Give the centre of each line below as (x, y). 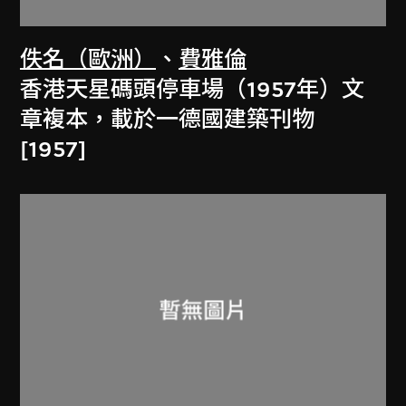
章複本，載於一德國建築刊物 (168, 119)
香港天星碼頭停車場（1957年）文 (193, 89)
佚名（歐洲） (88, 59)
